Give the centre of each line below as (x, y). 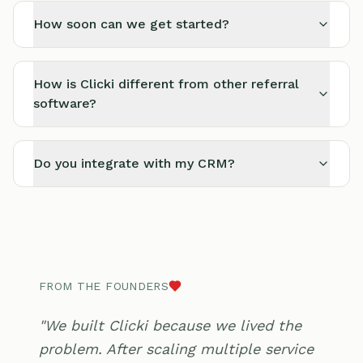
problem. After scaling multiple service (176, 348)
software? (65, 103)
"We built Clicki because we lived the (170, 325)
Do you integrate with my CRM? (134, 163)
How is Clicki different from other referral (166, 83)
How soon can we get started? (131, 23)
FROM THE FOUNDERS (104, 286)
